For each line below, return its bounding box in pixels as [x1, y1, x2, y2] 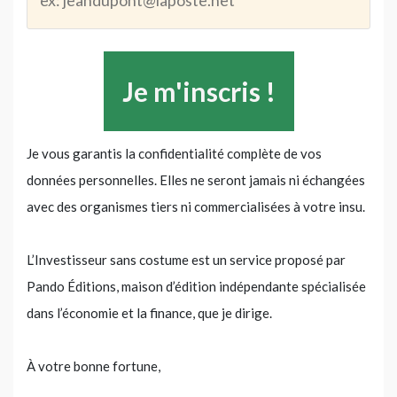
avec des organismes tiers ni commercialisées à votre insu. [27, 198, 365, 214]
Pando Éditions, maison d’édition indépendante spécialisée [27, 277, 366, 294]
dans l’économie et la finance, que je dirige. [27, 304, 272, 321]
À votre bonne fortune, [27, 357, 160, 374]
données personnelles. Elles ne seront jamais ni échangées [27, 171, 365, 188]
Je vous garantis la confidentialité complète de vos [27, 144, 322, 161]
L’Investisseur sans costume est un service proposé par [27, 251, 346, 268]
